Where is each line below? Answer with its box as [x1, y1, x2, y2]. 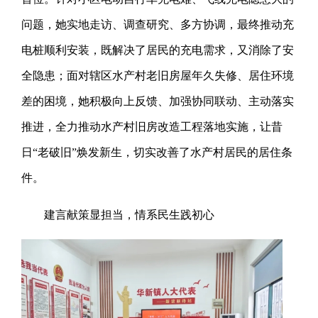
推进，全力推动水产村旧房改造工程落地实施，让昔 [21, 120, 283, 133]
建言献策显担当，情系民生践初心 [44, 208, 215, 221]
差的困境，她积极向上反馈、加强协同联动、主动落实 [21, 94, 295, 107]
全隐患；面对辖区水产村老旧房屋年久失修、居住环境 [21, 69, 295, 82]
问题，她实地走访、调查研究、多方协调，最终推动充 [21, 18, 295, 31]
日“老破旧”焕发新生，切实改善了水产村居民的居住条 [21, 146, 293, 158]
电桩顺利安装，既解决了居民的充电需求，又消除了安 [21, 43, 295, 56]
